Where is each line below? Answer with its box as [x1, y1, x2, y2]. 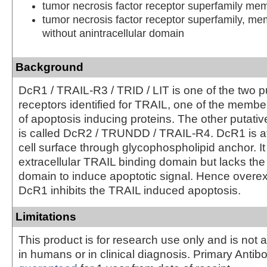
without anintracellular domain [42, 27, 184, 39]
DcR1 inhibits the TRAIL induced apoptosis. [18, 184, 241, 197]
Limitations [15, 210, 76, 223]
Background [15, 60, 83, 73]
